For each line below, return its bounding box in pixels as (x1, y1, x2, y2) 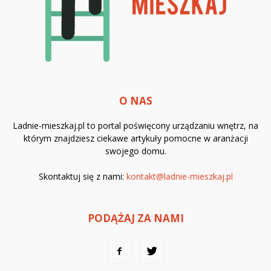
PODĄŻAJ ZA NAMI (87, 211, 184, 226)
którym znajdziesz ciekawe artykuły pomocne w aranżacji (23, 132, 248, 145)
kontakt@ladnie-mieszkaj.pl (126, 171, 233, 183)
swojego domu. (105, 145, 166, 157)
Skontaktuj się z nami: (38, 171, 126, 183)
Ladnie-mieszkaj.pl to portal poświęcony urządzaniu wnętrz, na (13, 120, 258, 132)
